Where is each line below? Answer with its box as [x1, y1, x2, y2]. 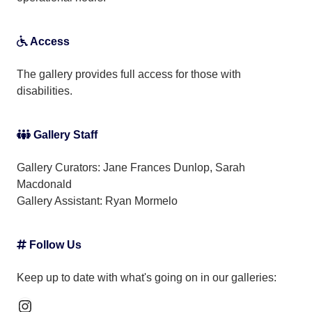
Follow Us [26, 238, 81, 251]
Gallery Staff [31, 128, 97, 141]
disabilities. [17, 84, 72, 97]
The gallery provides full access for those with [17, 68, 241, 80]
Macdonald [17, 178, 72, 190]
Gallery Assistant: [17, 194, 102, 207]
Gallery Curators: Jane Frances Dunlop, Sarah [17, 161, 245, 173]
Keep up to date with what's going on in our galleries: [17, 271, 276, 283]
